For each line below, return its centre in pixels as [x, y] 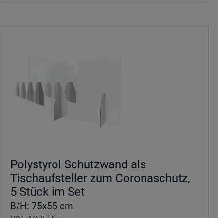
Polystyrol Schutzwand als [78, 164]
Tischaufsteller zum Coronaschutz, [100, 178]
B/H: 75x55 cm [42, 206]
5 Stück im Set [47, 192]
